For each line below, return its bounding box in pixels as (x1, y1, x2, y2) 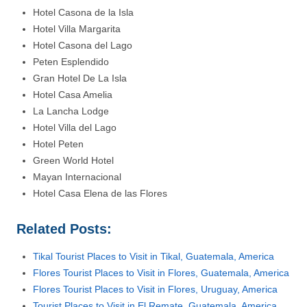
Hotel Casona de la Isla (33, 7, 134, 19)
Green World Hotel (33, 155, 114, 167)
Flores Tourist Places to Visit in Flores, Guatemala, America (33, 267, 289, 279)
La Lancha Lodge (33, 106, 109, 117)
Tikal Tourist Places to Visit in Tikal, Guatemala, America (33, 251, 274, 262)
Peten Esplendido (33, 56, 109, 68)
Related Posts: (16, 221, 112, 237)
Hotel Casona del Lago (33, 40, 132, 51)
